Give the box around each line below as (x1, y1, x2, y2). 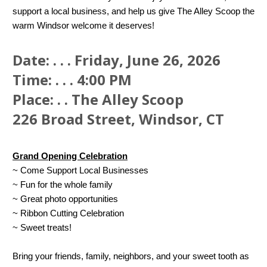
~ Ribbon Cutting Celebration (13, 208, 124, 218)
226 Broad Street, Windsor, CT (13, 109, 224, 129)
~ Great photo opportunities (13, 194, 118, 204)
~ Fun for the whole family (13, 179, 113, 190)
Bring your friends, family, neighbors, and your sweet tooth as (13, 251, 249, 261)
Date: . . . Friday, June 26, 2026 (13, 50, 221, 70)
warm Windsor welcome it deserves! (13, 20, 154, 30)
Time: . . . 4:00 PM (13, 70, 132, 89)
